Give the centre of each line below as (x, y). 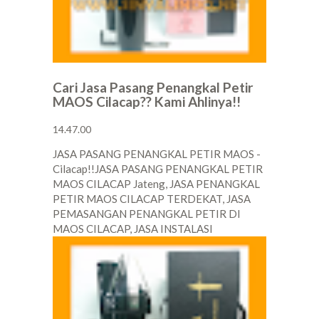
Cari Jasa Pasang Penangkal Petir (153, 88)
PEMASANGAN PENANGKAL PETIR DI (147, 214)
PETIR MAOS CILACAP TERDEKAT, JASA (152, 199)
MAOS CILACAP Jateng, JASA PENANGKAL (156, 184)
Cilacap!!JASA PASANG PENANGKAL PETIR (158, 169)
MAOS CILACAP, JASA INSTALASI (133, 229)
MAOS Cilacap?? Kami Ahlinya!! (147, 102)
